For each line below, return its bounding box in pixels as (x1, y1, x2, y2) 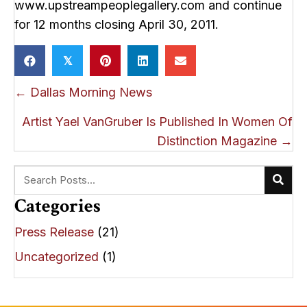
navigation (14, 103, 103, 129)
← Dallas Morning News (14, 84, 152, 99)
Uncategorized (14, 249, 99, 264)
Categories (14, 193, 101, 219)
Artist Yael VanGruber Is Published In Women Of (22, 114, 293, 129)
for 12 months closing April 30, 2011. (14, 16, 219, 32)
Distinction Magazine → (157, 133, 293, 148)
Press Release (14, 224, 94, 239)
